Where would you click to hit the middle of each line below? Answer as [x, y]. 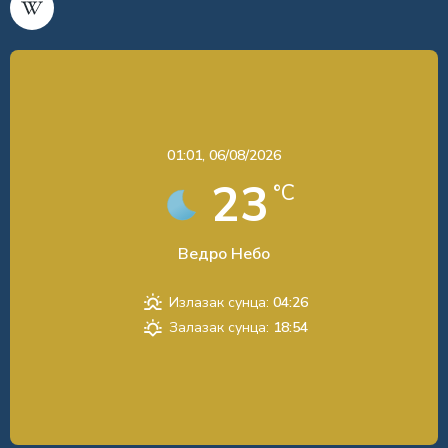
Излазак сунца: [218, 303]
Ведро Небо [224, 254]
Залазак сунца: [218, 328]
